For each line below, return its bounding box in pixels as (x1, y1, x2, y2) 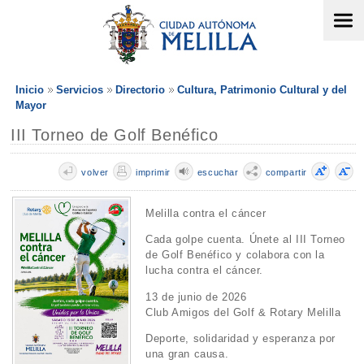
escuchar (197, 167, 239, 177)
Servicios (56, 84, 103, 96)
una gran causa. (145, 347, 229, 360)
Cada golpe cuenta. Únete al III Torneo (145, 233, 346, 246)
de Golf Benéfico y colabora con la (145, 249, 325, 262)
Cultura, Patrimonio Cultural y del (177, 84, 347, 96)
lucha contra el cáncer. (145, 264, 264, 277)
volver (81, 167, 109, 177)
